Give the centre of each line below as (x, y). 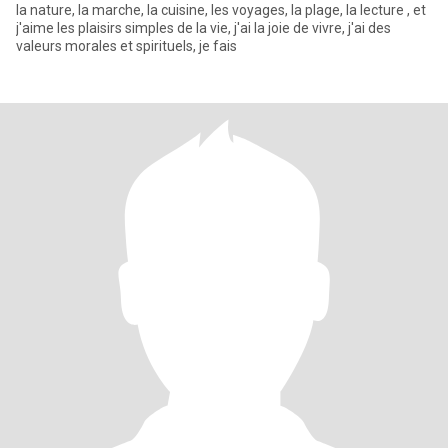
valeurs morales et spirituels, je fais (126, 46)
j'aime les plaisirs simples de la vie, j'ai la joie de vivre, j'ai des (203, 28)
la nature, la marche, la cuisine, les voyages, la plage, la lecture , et (221, 10)
